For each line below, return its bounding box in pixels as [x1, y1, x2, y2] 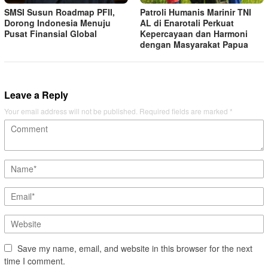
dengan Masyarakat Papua [140, 38, 248, 51]
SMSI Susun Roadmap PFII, [4, 6, 115, 19]
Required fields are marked [139, 106, 230, 117]
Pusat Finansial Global [4, 28, 97, 40]
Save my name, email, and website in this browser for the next [17, 242, 252, 255]
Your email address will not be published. [4, 106, 138, 117]
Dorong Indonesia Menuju [4, 17, 111, 29]
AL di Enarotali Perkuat [140, 17, 234, 29]
